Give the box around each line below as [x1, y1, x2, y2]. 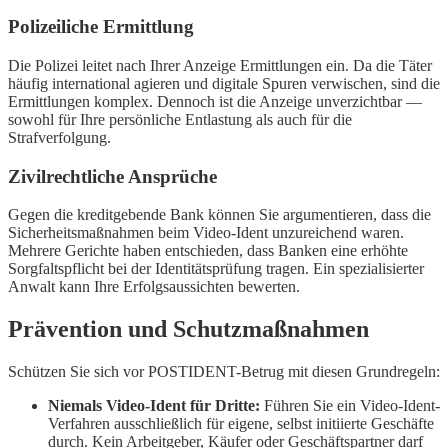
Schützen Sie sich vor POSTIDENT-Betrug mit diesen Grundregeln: [8, 363, 440, 381]
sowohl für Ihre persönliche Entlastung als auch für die [8, 110, 352, 128]
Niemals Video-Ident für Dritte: [48, 397, 260, 415]
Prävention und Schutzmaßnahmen [8, 316, 369, 343]
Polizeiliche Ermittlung [8, 16, 194, 38]
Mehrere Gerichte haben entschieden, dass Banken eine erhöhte [8, 242, 408, 260]
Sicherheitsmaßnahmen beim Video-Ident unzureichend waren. [8, 224, 404, 242]
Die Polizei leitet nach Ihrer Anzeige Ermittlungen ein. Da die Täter [8, 56, 432, 74]
